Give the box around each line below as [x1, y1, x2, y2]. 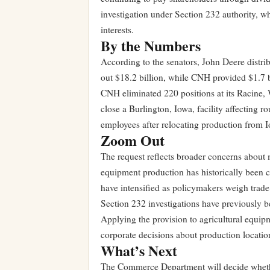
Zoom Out [101, 130, 165, 151]
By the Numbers [101, 35, 201, 56]
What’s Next [101, 240, 177, 261]
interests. [101, 24, 134, 36]
